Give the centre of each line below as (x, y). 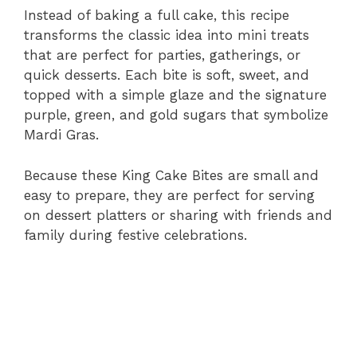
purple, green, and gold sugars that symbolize (176, 115)
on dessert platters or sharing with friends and (178, 215)
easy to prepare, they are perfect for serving (169, 195)
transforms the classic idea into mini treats (167, 35)
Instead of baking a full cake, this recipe (157, 16)
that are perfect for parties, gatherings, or (162, 55)
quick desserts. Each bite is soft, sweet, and (167, 75)
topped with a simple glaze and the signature (175, 95)
